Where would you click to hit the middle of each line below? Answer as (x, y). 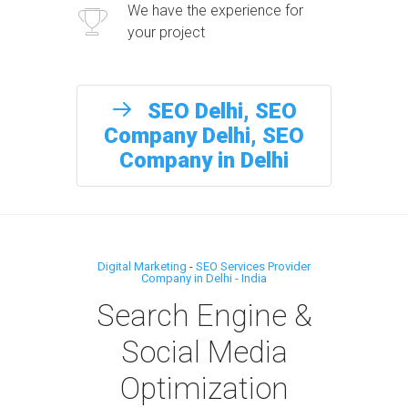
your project (166, 32)
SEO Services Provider (253, 266)
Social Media (204, 352)
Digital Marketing (142, 266)
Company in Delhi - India (204, 278)
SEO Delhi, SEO (222, 111)
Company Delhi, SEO (204, 135)
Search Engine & (204, 315)
